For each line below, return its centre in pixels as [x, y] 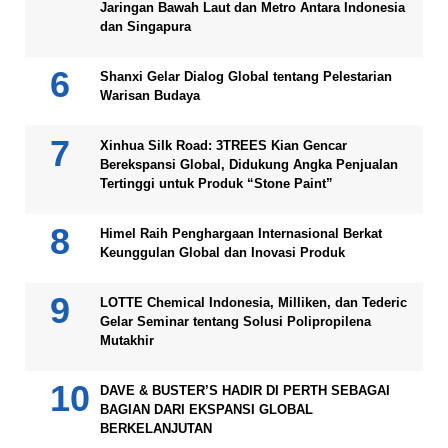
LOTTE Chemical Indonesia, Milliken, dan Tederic [253, 302]
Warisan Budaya [150, 95]
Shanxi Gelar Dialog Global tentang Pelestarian [246, 76]
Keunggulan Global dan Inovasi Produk [222, 252]
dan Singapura [145, 26]
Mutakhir [127, 340]
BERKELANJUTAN [156, 428]
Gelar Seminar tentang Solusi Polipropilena [235, 321]
